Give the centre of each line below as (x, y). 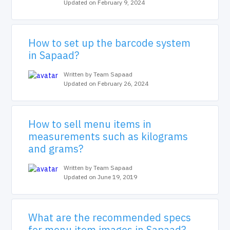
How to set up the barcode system (110, 43)
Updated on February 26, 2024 (106, 83)
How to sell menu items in (90, 124)
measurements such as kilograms (108, 136)
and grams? (56, 149)
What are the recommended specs (110, 217)
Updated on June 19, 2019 (101, 177)
